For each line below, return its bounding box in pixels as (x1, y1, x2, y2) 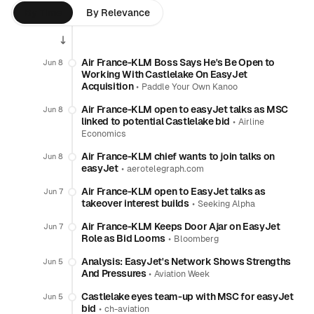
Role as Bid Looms (81, 233, 166, 244)
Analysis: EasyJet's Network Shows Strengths (81, 256, 291, 267)
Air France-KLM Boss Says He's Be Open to (81, 57, 275, 68)
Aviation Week (154, 269, 210, 279)
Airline (238, 117, 265, 127)
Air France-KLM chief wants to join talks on (81, 151, 275, 162)
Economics (81, 129, 126, 139)
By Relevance (86, 7, 150, 18)
